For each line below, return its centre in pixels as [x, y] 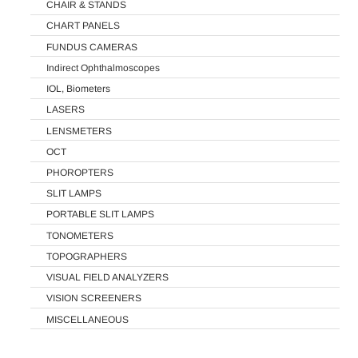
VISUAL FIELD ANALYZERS [107, 277]
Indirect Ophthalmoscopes [103, 68]
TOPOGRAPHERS [86, 256]
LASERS [65, 110]
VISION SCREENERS [93, 298]
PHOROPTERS [80, 172]
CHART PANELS [83, 26]
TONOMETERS [80, 235]
